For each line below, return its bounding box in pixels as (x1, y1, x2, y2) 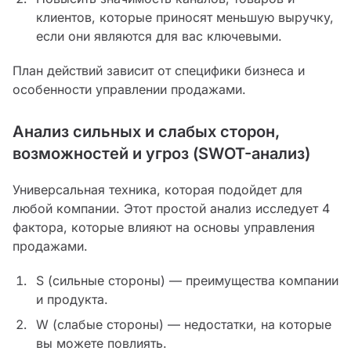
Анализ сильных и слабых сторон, (13, 122, 280, 142)
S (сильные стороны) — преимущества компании (35, 273, 338, 289)
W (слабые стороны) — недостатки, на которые (35, 317, 331, 333)
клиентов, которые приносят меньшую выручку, (35, 9, 334, 26)
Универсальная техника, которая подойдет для (13, 182, 302, 198)
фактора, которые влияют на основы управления (13, 219, 315, 236)
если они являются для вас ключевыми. (35, 28, 282, 45)
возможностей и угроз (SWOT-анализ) (13, 144, 310, 164)
